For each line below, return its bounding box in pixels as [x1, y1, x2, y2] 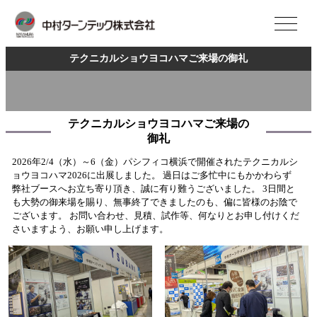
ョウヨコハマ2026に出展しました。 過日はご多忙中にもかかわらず [11, 171, 292, 181]
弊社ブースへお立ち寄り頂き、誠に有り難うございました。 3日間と [11, 184, 295, 195]
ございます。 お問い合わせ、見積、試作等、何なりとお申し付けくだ [11, 211, 299, 221]
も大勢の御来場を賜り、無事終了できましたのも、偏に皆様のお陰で [11, 197, 297, 208]
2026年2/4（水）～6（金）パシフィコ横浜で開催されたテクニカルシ [11, 157, 298, 168]
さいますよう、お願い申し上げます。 [11, 224, 168, 235]
